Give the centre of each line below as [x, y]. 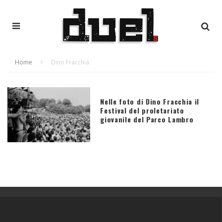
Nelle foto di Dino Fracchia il [150, 101]
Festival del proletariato [142, 110]
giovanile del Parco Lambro [147, 119]
